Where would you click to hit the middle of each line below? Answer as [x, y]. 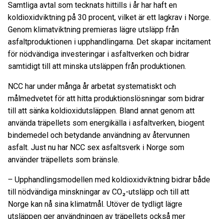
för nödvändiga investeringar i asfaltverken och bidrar [99, 54]
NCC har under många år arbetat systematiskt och [92, 86]
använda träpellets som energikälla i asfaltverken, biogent [106, 123]
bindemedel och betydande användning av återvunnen [99, 135]
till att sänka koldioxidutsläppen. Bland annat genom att [101, 111]
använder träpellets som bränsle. [66, 160]
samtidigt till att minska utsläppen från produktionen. [97, 66]
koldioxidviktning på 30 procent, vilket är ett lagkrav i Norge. [109, 17]
